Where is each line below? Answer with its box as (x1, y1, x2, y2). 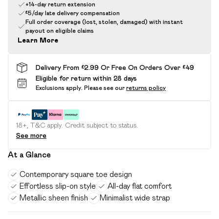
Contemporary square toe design (20, 170, 132, 178)
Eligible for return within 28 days (36, 74, 137, 82)
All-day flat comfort (108, 182, 172, 190)
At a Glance (8, 151, 51, 159)
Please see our (84, 85, 125, 91)
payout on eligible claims (25, 27, 94, 34)
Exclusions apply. (36, 85, 83, 91)
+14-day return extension (25, 1, 95, 7)
